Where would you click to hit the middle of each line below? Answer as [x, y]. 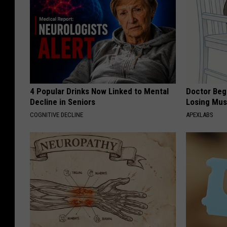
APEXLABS [200, 115]
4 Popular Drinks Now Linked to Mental [99, 91]
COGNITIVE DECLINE [56, 115]
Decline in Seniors [63, 102]
